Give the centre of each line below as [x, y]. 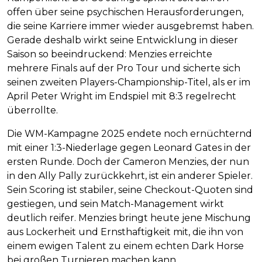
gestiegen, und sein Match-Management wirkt [116, 204]
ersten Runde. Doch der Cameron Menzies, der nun [128, 162]
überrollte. [32, 111]
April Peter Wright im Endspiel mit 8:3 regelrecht [122, 96]
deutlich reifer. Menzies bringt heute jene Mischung [129, 218]
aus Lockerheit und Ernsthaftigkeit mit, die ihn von [125, 232]
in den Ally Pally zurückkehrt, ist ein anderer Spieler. [130, 176]
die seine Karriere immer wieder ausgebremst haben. [130, 26]
